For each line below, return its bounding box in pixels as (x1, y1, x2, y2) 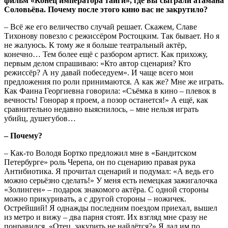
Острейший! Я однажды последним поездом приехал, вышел (4, 203, 217, 212)
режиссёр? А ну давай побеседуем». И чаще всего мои (4, 68, 193, 77)
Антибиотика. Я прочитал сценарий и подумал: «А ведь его (4, 166, 214, 176)
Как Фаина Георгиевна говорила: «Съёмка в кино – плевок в (4, 86, 216, 95)
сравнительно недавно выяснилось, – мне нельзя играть (4, 104, 198, 113)
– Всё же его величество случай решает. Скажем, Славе (4, 22, 197, 31)
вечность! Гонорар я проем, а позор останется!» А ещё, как (4, 95, 208, 104)
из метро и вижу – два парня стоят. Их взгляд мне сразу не (4, 212, 207, 221)
